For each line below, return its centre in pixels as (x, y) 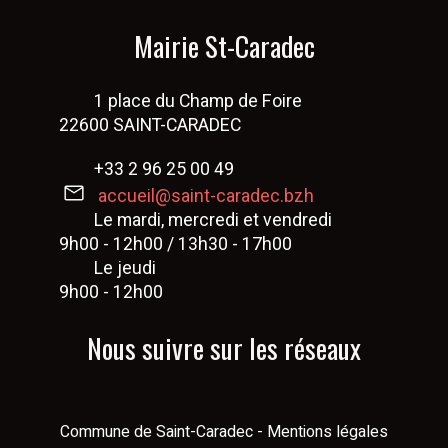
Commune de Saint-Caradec (158, 432)
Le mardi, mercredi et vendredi (213, 220)
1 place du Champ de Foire (198, 101)
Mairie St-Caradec (224, 46)
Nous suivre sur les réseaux (224, 348)
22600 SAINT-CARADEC (150, 125)
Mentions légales (327, 432)
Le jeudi (125, 268)
